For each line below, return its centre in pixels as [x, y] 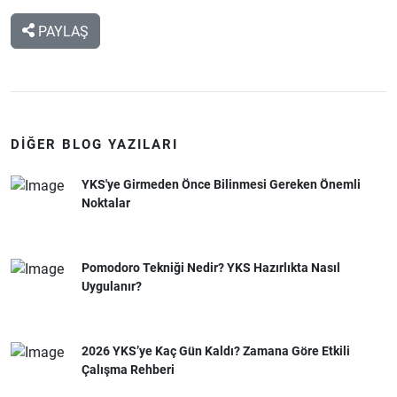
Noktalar [106, 203]
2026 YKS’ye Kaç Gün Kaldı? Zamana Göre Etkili [216, 351]
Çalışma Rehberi [128, 370]
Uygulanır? [112, 286]
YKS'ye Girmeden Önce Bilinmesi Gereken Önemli [221, 184]
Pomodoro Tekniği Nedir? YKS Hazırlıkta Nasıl [211, 268]
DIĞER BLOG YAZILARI [94, 144]
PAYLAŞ [62, 31]
